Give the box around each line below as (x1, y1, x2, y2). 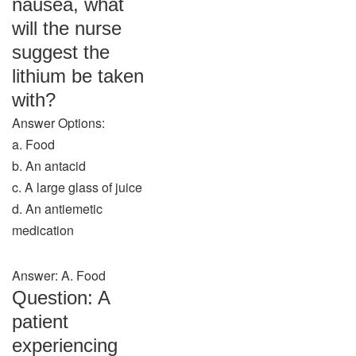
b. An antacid (12, 157, 86, 175)
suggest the (12, 41, 110, 63)
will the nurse (12, 17, 122, 39)
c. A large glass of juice (12, 178, 142, 196)
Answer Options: (12, 114, 105, 132)
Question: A (12, 287, 110, 308)
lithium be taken (12, 65, 144, 87)
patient (12, 311, 68, 332)
